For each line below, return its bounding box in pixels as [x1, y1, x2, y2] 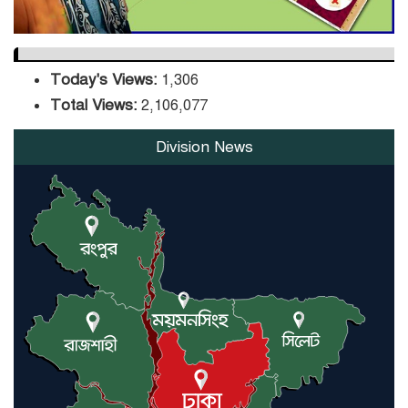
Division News [155, 137, 253, 157]
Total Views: [50, 95, 141, 115]
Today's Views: [50, 69, 161, 89]
